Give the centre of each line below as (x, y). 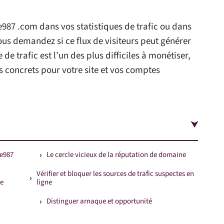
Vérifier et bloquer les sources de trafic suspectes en (115, 174)
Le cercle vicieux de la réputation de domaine (116, 155)
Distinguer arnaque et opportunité (99, 201)
